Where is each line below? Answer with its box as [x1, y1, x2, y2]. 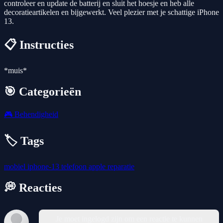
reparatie [108, 162, 134, 171]
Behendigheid [12, 110, 58, 118]
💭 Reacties [4, 181, 62, 194]
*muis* [4, 66, 27, 75]
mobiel [4, 162, 27, 171]
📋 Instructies [4, 38, 74, 52]
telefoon [61, 162, 89, 171]
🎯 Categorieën [4, 85, 81, 98]
